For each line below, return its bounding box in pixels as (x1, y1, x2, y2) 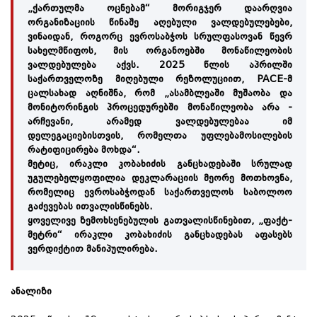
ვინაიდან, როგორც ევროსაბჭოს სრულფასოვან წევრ (28, 31, 292, 42)
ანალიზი (11, 286, 52, 296)
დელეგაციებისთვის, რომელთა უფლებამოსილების (28, 130, 292, 141)
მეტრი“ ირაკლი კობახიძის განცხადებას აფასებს (28, 229, 292, 240)
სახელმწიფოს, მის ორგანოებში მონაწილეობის (28, 45, 292, 56)
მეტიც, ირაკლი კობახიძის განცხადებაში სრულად (28, 158, 292, 169)
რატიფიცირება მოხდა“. (28, 144, 140, 155)
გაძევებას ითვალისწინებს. (28, 201, 153, 212)
